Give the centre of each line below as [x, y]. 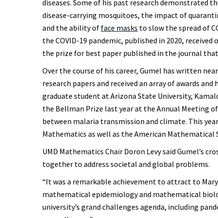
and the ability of [72, 28]
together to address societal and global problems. [127, 164]
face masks [119, 28]
